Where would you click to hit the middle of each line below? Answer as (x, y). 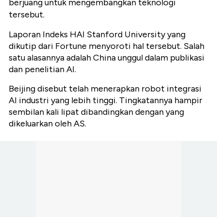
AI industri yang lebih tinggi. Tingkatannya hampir (106, 101)
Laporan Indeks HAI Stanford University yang (97, 35)
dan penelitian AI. (42, 70)
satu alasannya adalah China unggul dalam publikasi (107, 58)
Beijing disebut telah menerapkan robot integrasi (105, 89)
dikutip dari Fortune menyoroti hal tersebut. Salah (107, 46)
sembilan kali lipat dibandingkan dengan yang (96, 112)
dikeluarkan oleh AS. (47, 124)
